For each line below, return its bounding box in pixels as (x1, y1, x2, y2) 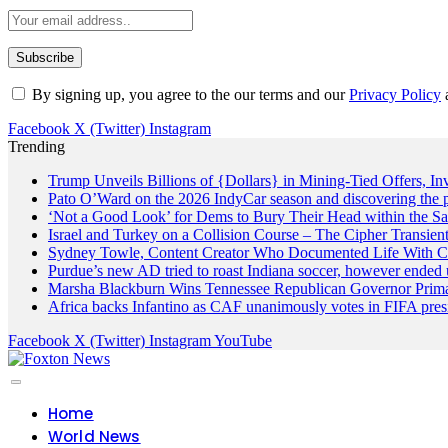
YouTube (214, 332, 272, 350)
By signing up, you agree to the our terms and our (28, 86, 349, 104)
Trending (8, 138, 65, 156)
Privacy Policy (349, 86, 441, 104)
